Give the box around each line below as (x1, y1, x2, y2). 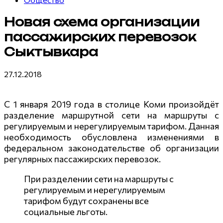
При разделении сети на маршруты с (24, 173, 174, 184)
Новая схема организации (4, 14, 200, 29)
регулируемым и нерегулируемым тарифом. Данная (4, 120, 219, 131)
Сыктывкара (4, 44, 98, 59)
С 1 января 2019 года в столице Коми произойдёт (4, 98, 219, 110)
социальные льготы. (24, 206, 108, 217)
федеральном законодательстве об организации (4, 142, 219, 153)
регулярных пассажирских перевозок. (4, 153, 161, 164)
